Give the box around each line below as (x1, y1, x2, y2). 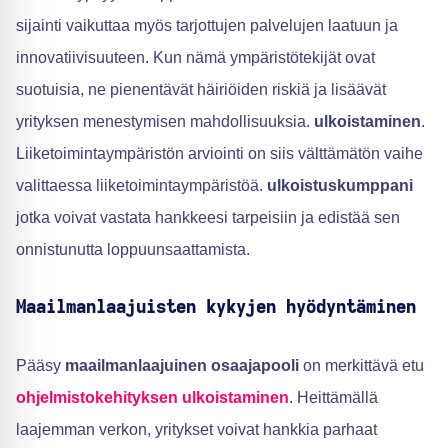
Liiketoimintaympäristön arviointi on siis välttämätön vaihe (16, 145, 423, 163)
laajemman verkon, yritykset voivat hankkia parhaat (16, 421, 377, 439)
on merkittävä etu (299, 357, 424, 375)
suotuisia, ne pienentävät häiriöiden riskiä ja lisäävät (16, 81, 386, 99)
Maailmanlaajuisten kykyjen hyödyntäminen (16, 299, 416, 318)
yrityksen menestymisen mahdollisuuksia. (16, 113, 314, 131)
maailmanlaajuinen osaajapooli (65, 357, 299, 375)
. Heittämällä (289, 389, 378, 407)
